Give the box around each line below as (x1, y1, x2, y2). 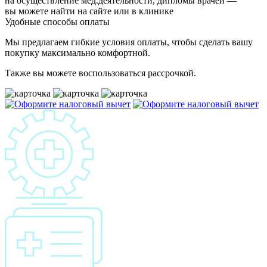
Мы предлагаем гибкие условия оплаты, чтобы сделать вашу (5, 36, 253, 47)
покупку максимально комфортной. (5, 47, 150, 58)
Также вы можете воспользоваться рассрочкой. (5, 67, 196, 78)
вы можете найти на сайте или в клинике (5, 5, 173, 16)
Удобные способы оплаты (5, 16, 110, 27)
